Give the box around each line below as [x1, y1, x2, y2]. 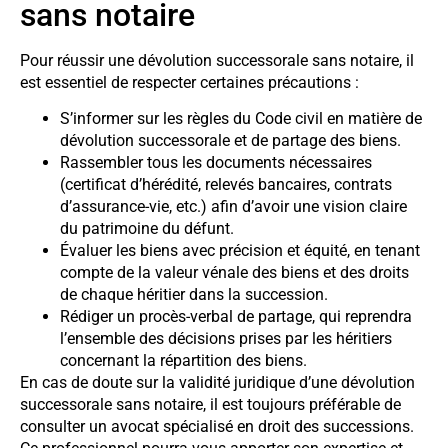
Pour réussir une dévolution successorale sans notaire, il [20, 50, 414, 70]
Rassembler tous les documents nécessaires [60, 153, 372, 173]
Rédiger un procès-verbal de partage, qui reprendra [60, 307, 412, 327]
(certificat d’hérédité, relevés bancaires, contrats [60, 175, 392, 195]
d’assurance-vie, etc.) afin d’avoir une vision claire [60, 197, 407, 217]
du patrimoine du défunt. [60, 219, 234, 239]
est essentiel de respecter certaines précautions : [20, 72, 359, 92]
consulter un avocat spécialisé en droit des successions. [20, 417, 414, 437]
